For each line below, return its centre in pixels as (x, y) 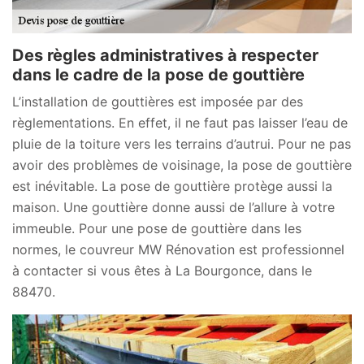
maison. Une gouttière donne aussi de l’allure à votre (173, 208)
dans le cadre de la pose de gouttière (158, 75)
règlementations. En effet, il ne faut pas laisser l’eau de (180, 123)
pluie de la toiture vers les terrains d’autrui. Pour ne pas (182, 144)
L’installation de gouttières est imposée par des (158, 102)
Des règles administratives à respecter (165, 56)
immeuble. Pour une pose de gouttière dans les (157, 229)
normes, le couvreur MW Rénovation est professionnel (178, 250)
